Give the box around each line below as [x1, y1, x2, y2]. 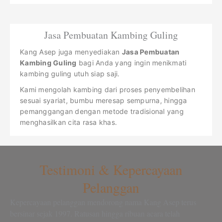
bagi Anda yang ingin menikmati [76, 58, 187, 67]
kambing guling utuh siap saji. [20, 69, 120, 78]
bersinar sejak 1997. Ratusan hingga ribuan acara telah [10, 208, 180, 219]
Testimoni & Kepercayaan [40, 160, 182, 179]
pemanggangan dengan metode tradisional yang [20, 107, 184, 116]
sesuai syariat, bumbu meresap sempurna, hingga [20, 96, 187, 105]
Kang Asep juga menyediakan [20, 48, 122, 56]
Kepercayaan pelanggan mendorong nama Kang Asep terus [10, 197, 196, 208]
